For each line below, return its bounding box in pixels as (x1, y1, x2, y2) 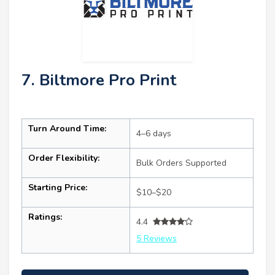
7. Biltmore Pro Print (21, 69, 176, 91)
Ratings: (28, 211, 62, 223)
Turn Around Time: (28, 122, 106, 134)
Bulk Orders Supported (136, 157, 227, 169)
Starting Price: (28, 181, 87, 193)
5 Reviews (136, 232, 177, 244)
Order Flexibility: (28, 152, 99, 164)
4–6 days (136, 127, 171, 139)
